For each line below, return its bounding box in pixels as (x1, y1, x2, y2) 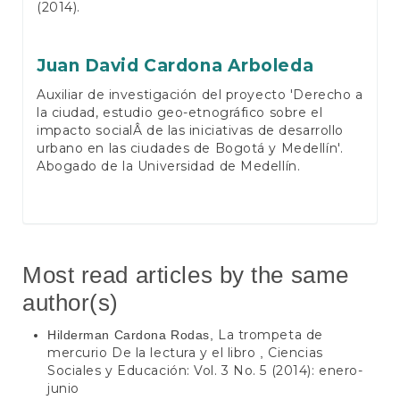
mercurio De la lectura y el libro (47, 345, 261, 362)
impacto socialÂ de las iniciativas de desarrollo (37, 121, 344, 138)
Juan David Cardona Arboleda (37, 54, 314, 76)
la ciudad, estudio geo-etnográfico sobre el (37, 104, 323, 121)
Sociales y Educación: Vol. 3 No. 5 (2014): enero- (47, 362, 363, 379)
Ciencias (268, 345, 323, 362)
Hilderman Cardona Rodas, (47, 328, 218, 343)
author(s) (22, 288, 120, 316)
